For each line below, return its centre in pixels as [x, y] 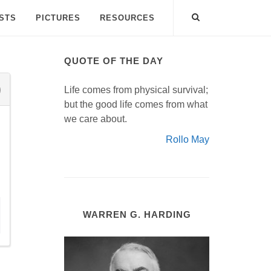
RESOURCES [127, 18]
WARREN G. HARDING [137, 214]
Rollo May [188, 139]
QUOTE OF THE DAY [114, 61]
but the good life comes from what [136, 104]
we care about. [96, 119]
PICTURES [58, 18]
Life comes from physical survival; [136, 90]
